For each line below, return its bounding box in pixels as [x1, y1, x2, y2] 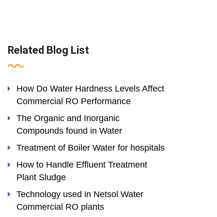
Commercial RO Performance [16, 96, 131, 106]
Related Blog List [8, 44, 89, 56]
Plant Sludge [16, 172, 66, 182]
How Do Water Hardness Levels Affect [16, 84, 164, 93]
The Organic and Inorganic [16, 113, 120, 123]
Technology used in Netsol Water [16, 189, 143, 199]
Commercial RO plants [16, 202, 104, 212]
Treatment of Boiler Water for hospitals [16, 143, 165, 153]
